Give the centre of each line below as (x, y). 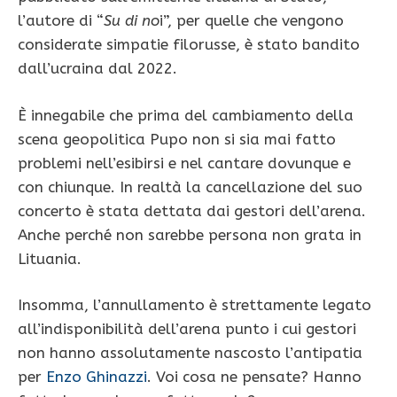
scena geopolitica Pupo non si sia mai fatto (177, 139)
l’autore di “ (61, 21)
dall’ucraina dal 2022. (97, 69)
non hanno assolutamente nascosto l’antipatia (190, 353)
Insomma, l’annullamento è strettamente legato (195, 305)
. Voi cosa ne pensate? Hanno (254, 377)
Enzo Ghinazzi (97, 377)
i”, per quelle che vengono (252, 21)
